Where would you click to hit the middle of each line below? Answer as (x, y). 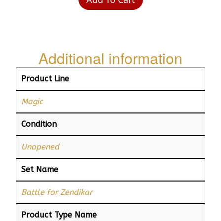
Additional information (110, 58)
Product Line (45, 78)
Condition (39, 124)
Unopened (40, 147)
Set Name (40, 169)
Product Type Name (59, 215)
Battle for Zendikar (57, 192)
